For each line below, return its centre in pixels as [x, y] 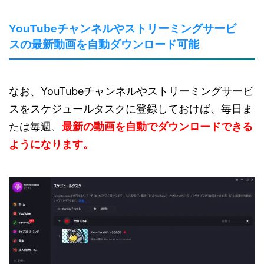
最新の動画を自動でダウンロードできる [157, 127]
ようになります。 [51, 144]
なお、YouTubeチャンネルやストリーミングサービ [131, 91]
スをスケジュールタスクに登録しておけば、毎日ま [131, 109]
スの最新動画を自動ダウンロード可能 [104, 45]
